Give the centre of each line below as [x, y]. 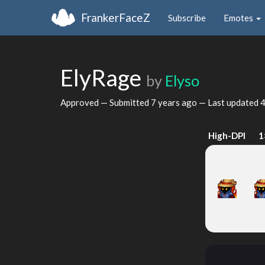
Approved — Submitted [106, 102]
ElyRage [103, 77]
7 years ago [174, 102]
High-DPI [227, 135]
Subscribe [187, 17]
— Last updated [229, 102]
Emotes [239, 17]
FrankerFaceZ [116, 17]
